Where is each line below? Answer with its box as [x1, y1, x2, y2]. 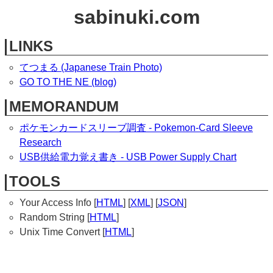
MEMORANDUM [9, 98, 119, 115]
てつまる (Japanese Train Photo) [19, 62, 162, 73]
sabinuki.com [73, 6, 200, 28]
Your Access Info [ [19, 197, 96, 208]
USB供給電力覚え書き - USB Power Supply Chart [19, 152, 236, 162]
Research [19, 137, 62, 147]
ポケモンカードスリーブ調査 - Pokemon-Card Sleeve [19, 122, 253, 133]
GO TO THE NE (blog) [19, 77, 116, 87]
